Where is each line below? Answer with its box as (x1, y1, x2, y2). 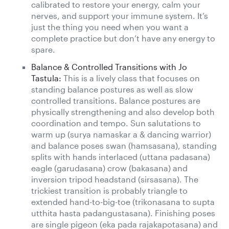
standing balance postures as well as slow (31, 84, 193, 94)
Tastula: (31, 73, 61, 83)
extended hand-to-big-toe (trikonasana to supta (31, 196, 215, 207)
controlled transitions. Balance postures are (31, 95, 200, 105)
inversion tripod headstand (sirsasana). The (31, 174, 198, 184)
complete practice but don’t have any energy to (31, 33, 215, 43)
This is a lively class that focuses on (61, 73, 200, 83)
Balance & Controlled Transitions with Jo (31, 61, 187, 72)
